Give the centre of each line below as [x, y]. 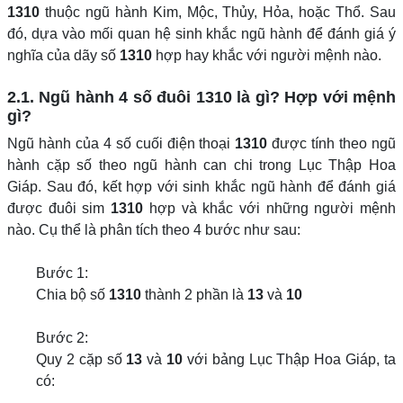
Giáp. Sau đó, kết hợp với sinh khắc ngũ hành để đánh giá [201, 187]
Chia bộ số [72, 295]
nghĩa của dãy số [63, 55]
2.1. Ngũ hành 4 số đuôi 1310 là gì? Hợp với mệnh [201, 97]
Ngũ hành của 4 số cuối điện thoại [121, 143]
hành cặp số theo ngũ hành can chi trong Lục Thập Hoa [201, 165]
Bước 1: [62, 273]
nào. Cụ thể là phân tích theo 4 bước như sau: [154, 230]
